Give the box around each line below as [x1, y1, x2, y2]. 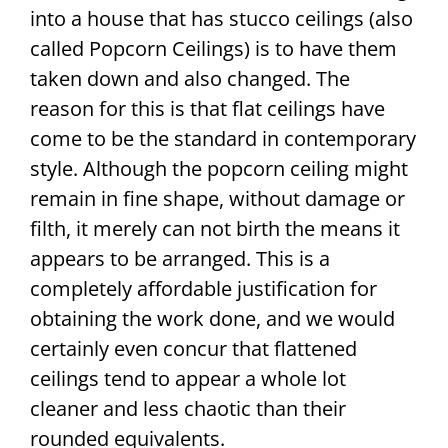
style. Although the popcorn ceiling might [30, 155, 408, 183]
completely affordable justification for [30, 275, 377, 303]
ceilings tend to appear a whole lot [30, 365, 346, 393]
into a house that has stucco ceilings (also [30, 5, 413, 33]
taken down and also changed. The [30, 65, 350, 93]
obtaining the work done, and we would [30, 305, 395, 333]
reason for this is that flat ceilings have [30, 95, 385, 123]
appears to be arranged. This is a [30, 245, 330, 273]
